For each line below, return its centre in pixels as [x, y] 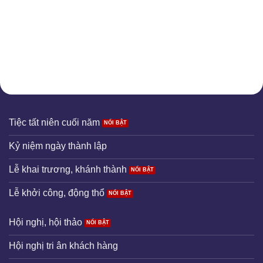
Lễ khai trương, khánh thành [68, 169]
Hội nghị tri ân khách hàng [63, 245]
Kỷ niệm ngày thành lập [58, 146]
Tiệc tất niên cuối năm [54, 122]
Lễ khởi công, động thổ [57, 193]
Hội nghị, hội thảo [45, 222]
